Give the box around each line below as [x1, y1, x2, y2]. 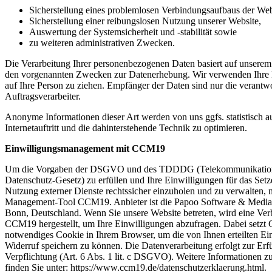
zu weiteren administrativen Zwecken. [29, 37, 175, 48]
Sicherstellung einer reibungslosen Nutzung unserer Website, [29, 15, 261, 26]
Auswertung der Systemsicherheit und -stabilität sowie [29, 26, 237, 37]
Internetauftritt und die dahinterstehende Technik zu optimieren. [5, 122, 247, 133]
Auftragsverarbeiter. [5, 90, 81, 101]
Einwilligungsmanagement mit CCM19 [5, 143, 165, 154]
